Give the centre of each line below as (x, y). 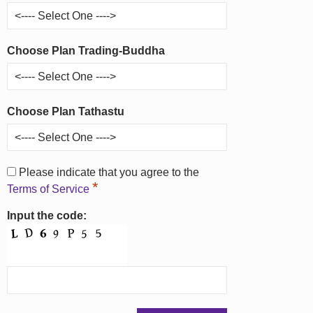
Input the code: (47, 215)
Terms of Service (50, 189)
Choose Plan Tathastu (66, 111)
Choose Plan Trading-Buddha (86, 50)
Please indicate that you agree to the (108, 172)
